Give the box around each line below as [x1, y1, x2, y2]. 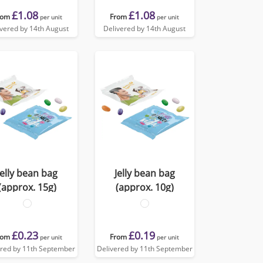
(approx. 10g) [115, 181, 174, 194]
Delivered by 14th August [103, 23, 186, 33]
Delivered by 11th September [96, 244, 193, 254]
